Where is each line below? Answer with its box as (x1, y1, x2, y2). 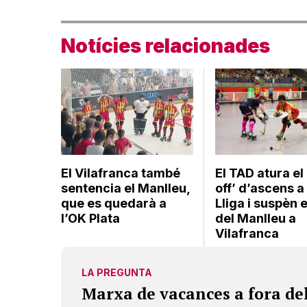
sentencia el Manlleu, (61, 180, 190, 195)
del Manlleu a (215, 210, 297, 225)
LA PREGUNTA (82, 266, 152, 278)
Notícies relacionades (61, 34, 270, 58)
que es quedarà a (61, 195, 167, 210)
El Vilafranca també (61, 165, 180, 180)
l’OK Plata (61, 210, 120, 225)
